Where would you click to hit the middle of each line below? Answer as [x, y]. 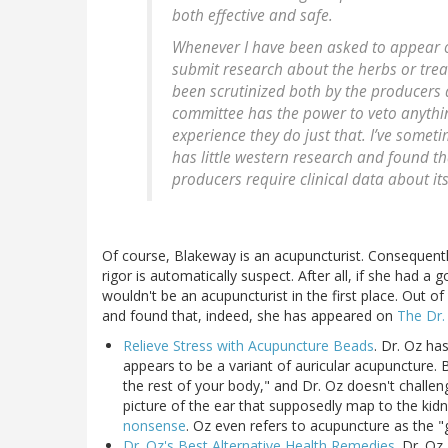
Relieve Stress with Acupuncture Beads [248, 346]
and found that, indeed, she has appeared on [249, 316]
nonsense [154, 426]
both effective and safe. [252, 16]
